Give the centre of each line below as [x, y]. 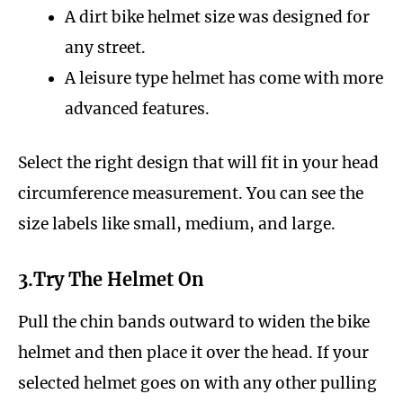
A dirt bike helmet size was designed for [217, 17]
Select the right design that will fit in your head [198, 162]
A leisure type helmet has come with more [224, 78]
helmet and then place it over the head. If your [193, 352]
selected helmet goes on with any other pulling [197, 383]
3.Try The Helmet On [111, 279]
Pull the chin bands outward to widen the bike [194, 322]
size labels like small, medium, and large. [179, 224]
